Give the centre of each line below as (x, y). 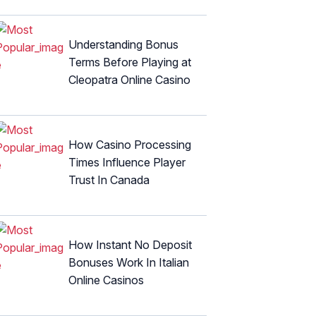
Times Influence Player (127, 162)
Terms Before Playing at (130, 62)
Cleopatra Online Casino (129, 79)
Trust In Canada (109, 180)
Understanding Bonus (123, 44)
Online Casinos (106, 280)
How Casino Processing (130, 144)
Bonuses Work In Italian (129, 262)
